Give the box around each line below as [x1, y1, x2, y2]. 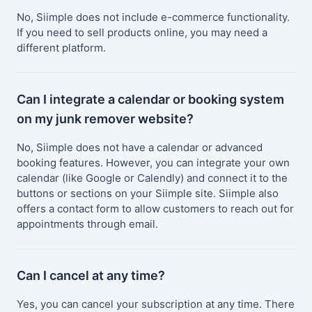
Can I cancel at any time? [17, 268, 165, 283]
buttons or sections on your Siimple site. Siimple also [17, 187, 279, 201]
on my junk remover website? [17, 111, 194, 127]
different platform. [17, 41, 106, 55]
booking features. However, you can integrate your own [17, 156, 290, 170]
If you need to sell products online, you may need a [17, 26, 267, 40]
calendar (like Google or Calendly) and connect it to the [17, 171, 288, 185]
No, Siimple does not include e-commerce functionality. [17, 10, 290, 24]
